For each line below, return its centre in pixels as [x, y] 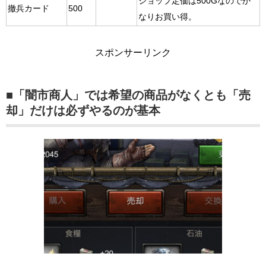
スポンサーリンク [133, 52]
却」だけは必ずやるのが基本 [83, 110]
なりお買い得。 [167, 17]
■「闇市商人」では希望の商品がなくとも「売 [128, 95]
